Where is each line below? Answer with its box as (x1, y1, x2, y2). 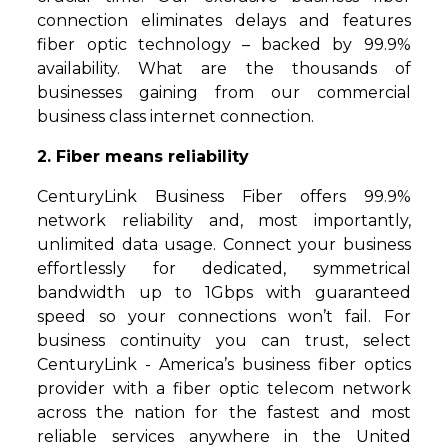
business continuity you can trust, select (37, 331, 411, 351)
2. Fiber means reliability (37, 147, 250, 167)
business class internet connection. (37, 107, 315, 127)
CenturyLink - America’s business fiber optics (37, 355, 411, 375)
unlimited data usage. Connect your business (37, 235, 411, 255)
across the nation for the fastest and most (37, 403, 411, 423)
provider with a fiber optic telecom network (37, 379, 411, 399)
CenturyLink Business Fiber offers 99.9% (37, 187, 411, 207)
